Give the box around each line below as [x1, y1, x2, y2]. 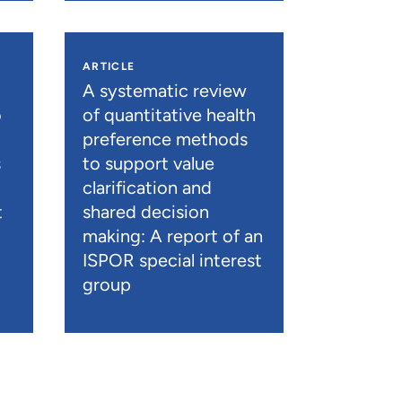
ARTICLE [82, 59, 135, 73]
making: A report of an [82, 224, 263, 247]
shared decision [82, 200, 209, 223]
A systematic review [82, 79, 247, 101]
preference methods [82, 127, 248, 150]
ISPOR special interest [82, 249, 262, 271]
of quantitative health [82, 103, 256, 126]
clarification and [82, 176, 212, 198]
